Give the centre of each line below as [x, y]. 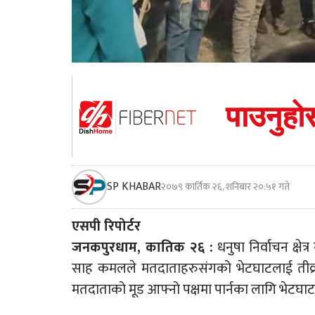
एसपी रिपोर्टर [106, 226]
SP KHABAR [134, 186]
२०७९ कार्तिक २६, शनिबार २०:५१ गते [225, 186]
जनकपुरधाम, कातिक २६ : [142, 247]
